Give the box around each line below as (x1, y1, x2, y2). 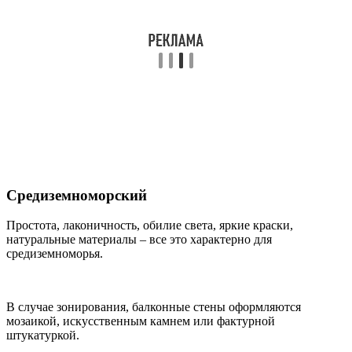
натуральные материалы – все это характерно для (6, 233, 272, 247)
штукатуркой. (6, 328, 79, 343)
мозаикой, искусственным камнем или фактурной (6, 314, 275, 328)
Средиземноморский (6, 186, 147, 203)
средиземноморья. (6, 247, 103, 261)
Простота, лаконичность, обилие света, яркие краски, (6, 218, 293, 233)
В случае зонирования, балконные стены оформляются (6, 300, 301, 314)
